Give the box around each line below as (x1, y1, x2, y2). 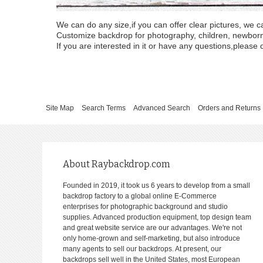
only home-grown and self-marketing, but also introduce (63, 234, 241, 243)
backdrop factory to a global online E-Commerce (63, 192, 217, 201)
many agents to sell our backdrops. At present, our (63, 245, 222, 254)
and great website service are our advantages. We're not (63, 224, 242, 232)
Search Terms (81, 104, 126, 113)
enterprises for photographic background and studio (63, 203, 228, 211)
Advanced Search (133, 104, 190, 113)
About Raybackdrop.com (63, 159, 171, 170)
